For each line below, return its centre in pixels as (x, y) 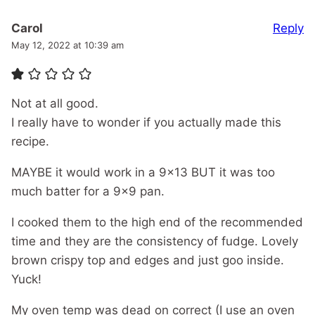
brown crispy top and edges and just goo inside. (148, 261)
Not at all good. (55, 104)
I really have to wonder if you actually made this (146, 123)
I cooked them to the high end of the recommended (157, 223)
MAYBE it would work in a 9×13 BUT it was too (143, 173)
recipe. (30, 142)
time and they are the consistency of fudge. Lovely (155, 242)
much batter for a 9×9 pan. (88, 192)
